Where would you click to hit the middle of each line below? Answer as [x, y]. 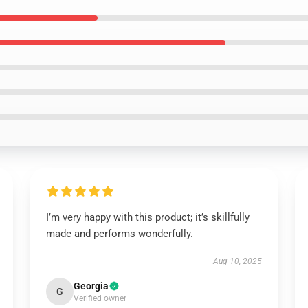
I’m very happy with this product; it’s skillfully [147, 217]
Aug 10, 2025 [238, 261]
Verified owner [100, 298]
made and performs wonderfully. [119, 234]
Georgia [91, 286]
